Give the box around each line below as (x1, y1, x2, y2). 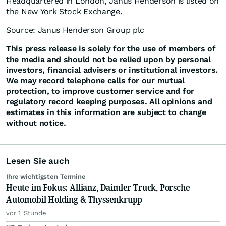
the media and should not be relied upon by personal (6, 54, 211, 65)
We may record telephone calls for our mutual (6, 76, 185, 86)
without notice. (6, 118, 66, 128)
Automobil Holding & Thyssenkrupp (6, 193, 143, 206)
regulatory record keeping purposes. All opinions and (6, 97, 212, 107)
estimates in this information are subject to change (6, 107, 206, 118)
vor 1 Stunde (6, 209, 46, 217)
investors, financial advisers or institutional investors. (6, 65, 218, 75)
